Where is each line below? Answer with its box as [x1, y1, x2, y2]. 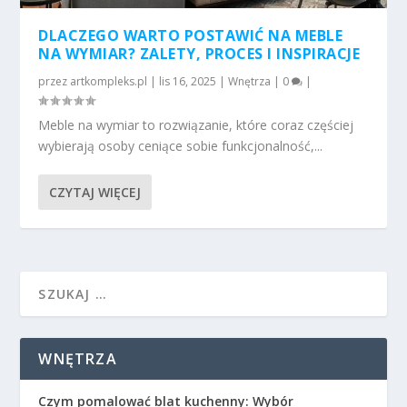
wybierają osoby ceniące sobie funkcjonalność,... [38, 136, 323, 154]
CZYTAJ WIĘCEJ [49, 183, 142, 201]
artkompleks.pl [70, 73, 148, 89]
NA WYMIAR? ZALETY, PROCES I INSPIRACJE [38, 43, 361, 64]
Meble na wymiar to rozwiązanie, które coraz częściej [38, 115, 354, 134]
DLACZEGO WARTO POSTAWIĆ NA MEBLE [38, 25, 343, 45]
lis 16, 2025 [159, 73, 217, 89]
